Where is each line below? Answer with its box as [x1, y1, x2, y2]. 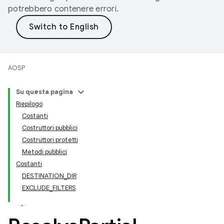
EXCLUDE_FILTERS [22, 183, 76, 192]
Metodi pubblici [22, 147, 67, 156]
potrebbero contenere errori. [8, 4, 118, 14]
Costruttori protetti [22, 135, 78, 144]
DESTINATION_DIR [22, 171, 76, 180]
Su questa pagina [16, 87, 73, 96]
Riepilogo [16, 99, 42, 108]
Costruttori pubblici [22, 123, 77, 132]
